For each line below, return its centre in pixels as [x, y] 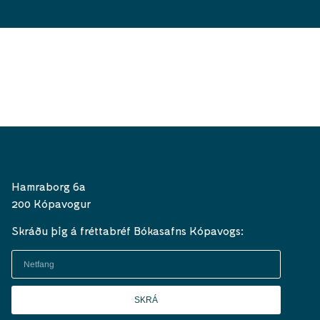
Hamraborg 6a [49, 186]
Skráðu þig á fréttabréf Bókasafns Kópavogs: [127, 231]
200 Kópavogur [51, 203]
